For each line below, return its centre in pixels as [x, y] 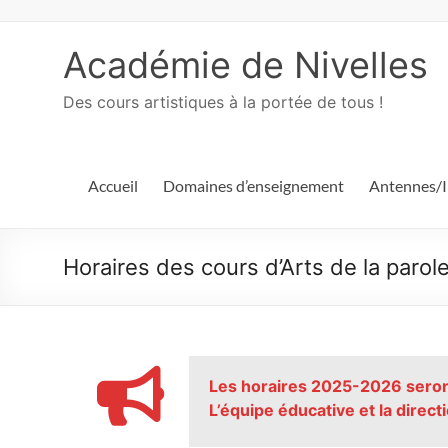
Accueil [113, 185]
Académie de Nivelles [245, 65]
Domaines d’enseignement [253, 185]
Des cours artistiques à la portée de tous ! [223, 102]
